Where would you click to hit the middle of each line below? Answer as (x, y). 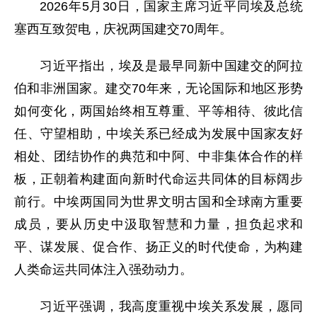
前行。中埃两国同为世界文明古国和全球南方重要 (158, 202)
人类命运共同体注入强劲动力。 (103, 270)
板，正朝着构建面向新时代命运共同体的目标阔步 (158, 179)
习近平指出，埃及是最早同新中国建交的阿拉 (171, 66)
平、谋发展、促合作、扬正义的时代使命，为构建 (158, 247)
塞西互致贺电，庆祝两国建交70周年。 (123, 29)
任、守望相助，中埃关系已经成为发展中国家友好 (158, 134)
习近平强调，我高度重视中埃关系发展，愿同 (171, 306)
